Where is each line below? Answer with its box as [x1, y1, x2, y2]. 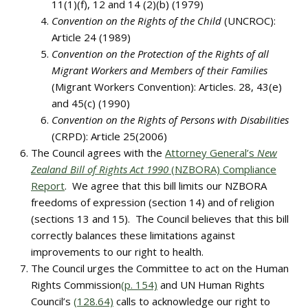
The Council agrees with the [31, 146, 165, 159]
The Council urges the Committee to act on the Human [31, 261, 289, 275]
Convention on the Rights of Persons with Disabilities [52, 113, 289, 126]
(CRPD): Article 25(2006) [52, 129, 167, 143]
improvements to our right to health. [31, 245, 203, 258]
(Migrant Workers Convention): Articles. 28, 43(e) [52, 80, 282, 93]
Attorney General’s [165, 146, 257, 159]
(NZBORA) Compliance [168, 162, 276, 176]
